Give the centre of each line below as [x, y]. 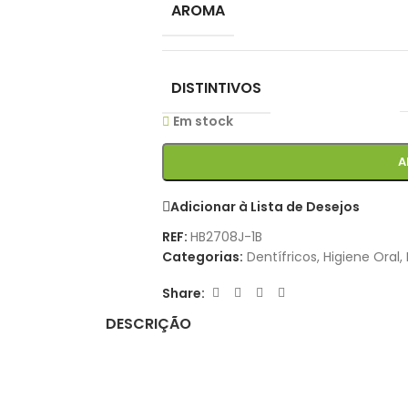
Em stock [204, 121]
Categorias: [202, 257]
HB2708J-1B [226, 237]
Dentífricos [281, 257]
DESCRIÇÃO [148, 324]
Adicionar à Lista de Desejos [265, 206]
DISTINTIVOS [216, 88]
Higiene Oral [361, 257]
